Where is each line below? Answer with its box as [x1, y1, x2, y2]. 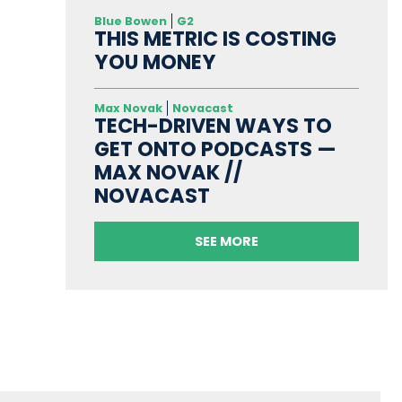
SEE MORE [194, 232, 258, 251]
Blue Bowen [93, 13, 167, 30]
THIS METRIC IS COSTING [93, 24, 336, 54]
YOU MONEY [93, 48, 216, 77]
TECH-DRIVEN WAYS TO [93, 111, 332, 141]
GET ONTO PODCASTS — [93, 135, 336, 164]
